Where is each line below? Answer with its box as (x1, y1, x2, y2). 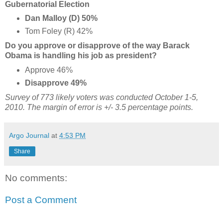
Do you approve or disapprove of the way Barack (5, 41, 190, 50)
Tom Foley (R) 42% (24, 27, 93, 36)
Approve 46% (24, 66, 73, 75)
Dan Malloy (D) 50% (24, 14, 98, 23)
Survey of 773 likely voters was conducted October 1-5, (5, 93, 198, 102)
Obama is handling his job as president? (5, 51, 157, 60)
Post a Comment (5, 194, 77, 205)
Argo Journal (9, 131, 49, 140)
